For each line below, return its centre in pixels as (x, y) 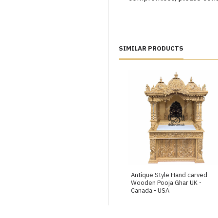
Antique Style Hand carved (169, 175)
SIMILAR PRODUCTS (151, 48)
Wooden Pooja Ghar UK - (166, 183)
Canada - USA (150, 191)
